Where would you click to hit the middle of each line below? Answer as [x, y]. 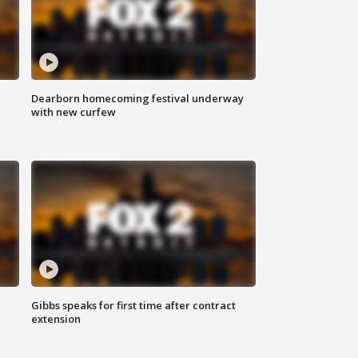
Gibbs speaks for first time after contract [134, 306]
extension [56, 319]
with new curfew [74, 112]
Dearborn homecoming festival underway [138, 99]
